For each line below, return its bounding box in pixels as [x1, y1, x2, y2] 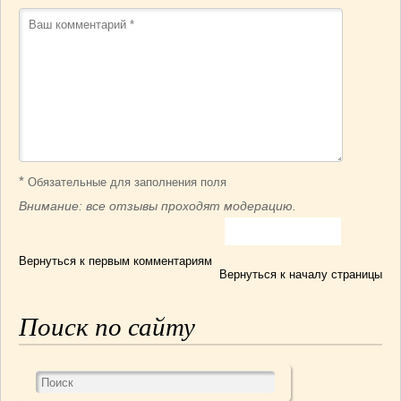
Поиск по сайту [19, 312, 195, 341]
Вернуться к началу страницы [219, 268, 382, 281]
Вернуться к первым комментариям [19, 254, 212, 268]
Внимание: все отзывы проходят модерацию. [19, 199, 296, 213]
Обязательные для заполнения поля [24, 175, 226, 189]
